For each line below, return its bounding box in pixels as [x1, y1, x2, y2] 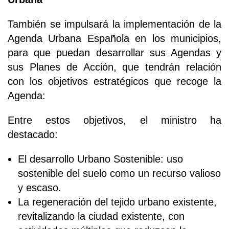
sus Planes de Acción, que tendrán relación [8, 61, 221, 73]
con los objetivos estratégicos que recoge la [8, 75, 221, 87]
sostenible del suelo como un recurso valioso [18, 167, 221, 179]
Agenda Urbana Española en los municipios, [8, 32, 221, 44]
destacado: [8, 128, 58, 140]
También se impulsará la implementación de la [8, 18, 221, 30]
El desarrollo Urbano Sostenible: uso [18, 153, 183, 165]
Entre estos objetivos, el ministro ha [8, 114, 221, 126]
